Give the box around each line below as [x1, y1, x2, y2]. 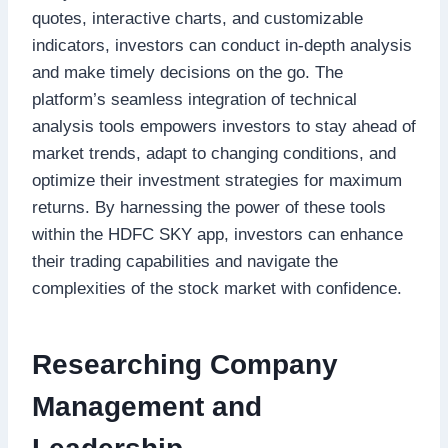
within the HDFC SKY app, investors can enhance [32, 224, 403, 244]
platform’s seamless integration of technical [32, 89, 357, 109]
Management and [32, 390, 262, 422]
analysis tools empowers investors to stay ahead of [32, 116, 416, 136]
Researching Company [32, 348, 338, 380]
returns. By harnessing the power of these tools [32, 197, 386, 217]
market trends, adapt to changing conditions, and [32, 143, 396, 163]
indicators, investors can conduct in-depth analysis [32, 35, 412, 55]
